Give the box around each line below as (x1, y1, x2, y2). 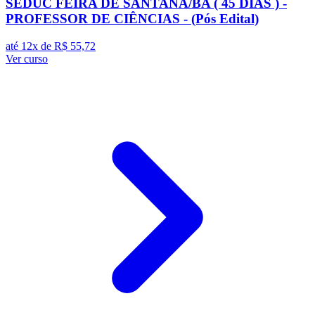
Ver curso (6, 52, 48, 65)
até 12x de (6, 39, 54, 52)
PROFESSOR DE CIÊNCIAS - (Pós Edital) (6, 11, 259, 27)
